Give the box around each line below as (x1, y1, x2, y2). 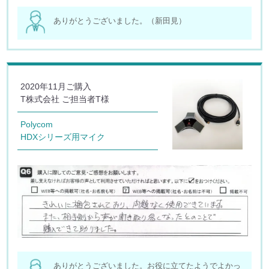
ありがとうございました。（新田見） (53, 16, 187, 25)
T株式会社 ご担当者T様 (20, 94, 110, 104)
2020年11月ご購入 (20, 81, 92, 91)
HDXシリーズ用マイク (20, 131, 106, 142)
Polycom (20, 119, 53, 129)
